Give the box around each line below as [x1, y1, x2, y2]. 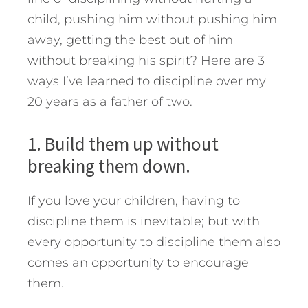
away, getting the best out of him [27, 32, 233, 48]
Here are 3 [197, 53, 265, 69]
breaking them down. [27, 154, 190, 178]
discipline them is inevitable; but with [27, 214, 260, 230]
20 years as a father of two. [27, 94, 192, 110]
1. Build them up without [27, 132, 219, 156]
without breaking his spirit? [27, 53, 197, 69]
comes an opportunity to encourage [27, 255, 249, 271]
